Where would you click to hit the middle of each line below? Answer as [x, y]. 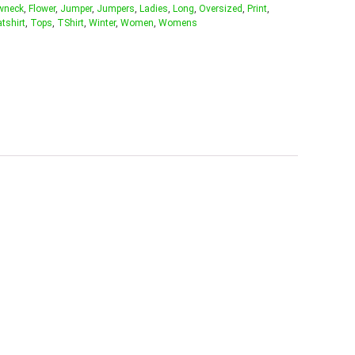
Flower [42, 8]
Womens [178, 23]
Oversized [221, 8]
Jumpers [116, 8]
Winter [102, 23]
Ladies [154, 8]
